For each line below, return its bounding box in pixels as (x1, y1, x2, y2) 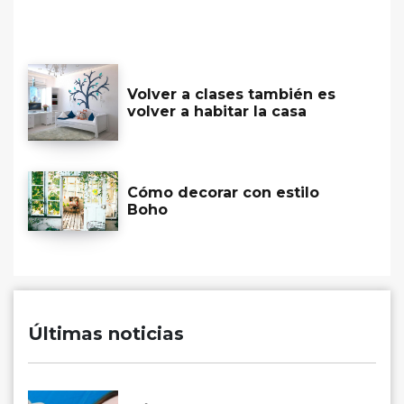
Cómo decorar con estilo (127, 183, 319, 201)
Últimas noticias (28, 322, 184, 344)
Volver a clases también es (127, 85, 335, 103)
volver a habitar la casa (127, 102, 307, 120)
